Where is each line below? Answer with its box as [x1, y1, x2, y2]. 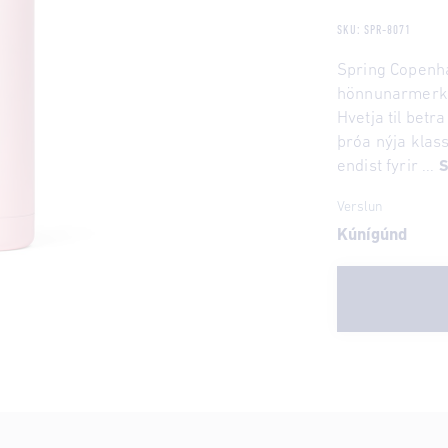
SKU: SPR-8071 [336, 23, 412, 37]
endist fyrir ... [336, 157, 439, 175]
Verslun [336, 199, 383, 215]
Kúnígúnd [336, 226, 407, 244]
